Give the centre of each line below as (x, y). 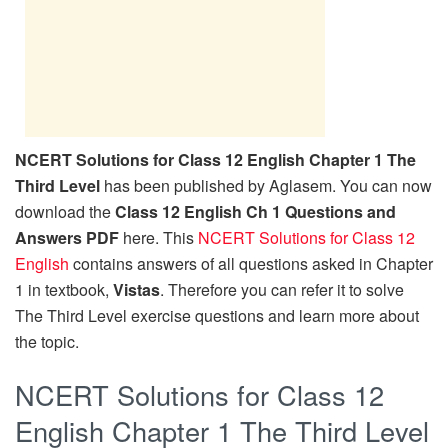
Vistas (136, 289)
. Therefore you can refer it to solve (282, 289)
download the (65, 211)
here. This (158, 237)
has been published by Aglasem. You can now (266, 185)
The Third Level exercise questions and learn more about (217, 315)
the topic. (47, 341)
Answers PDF (67, 237)
